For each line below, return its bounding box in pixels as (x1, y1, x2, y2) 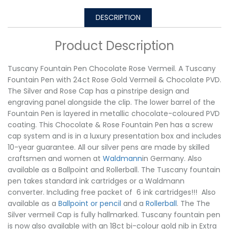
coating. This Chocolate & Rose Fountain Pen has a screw (8, 119, 213, 130)
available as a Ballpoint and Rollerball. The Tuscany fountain (8, 164, 220, 175)
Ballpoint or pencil (58, 198, 121, 209)
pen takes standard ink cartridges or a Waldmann (8, 175, 185, 186)
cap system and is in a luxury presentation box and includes (8, 130, 221, 141)
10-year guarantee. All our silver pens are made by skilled (8, 142, 210, 152)
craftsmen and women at (8, 153, 103, 164)
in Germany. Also (142, 153, 202, 164)
